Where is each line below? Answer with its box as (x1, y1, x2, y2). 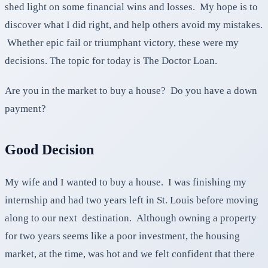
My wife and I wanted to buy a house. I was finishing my (5, 176, 246, 188)
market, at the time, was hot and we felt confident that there (5, 248, 255, 260)
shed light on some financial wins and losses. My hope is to (5, 1, 258, 13)
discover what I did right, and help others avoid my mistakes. (5, 19, 263, 31)
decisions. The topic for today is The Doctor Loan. (5, 55, 217, 67)
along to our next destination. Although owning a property (5, 212, 257, 224)
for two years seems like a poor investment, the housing (5, 230, 240, 242)
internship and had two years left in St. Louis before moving (5, 194, 258, 206)
